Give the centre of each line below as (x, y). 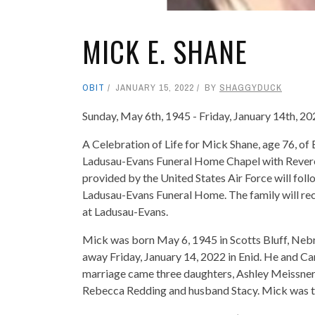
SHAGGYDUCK (251, 87)
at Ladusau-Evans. (125, 211)
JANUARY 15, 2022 (155, 87)
